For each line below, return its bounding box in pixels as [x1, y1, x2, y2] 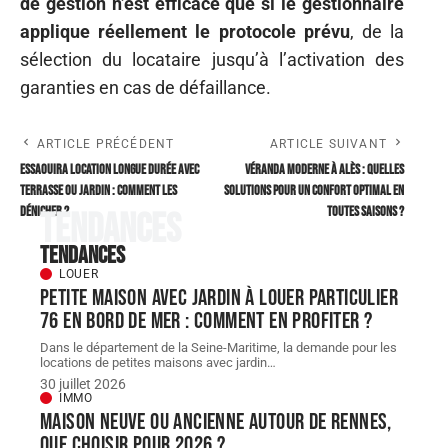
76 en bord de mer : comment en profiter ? [40, 306, 373, 335]
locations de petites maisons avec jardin [40, 354, 267, 370]
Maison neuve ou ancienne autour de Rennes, [40, 407, 392, 436]
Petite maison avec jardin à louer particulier [40, 283, 398, 312]
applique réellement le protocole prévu [20, 20, 350, 42]
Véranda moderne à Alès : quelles [245, 161, 404, 178]
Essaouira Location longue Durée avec [20, 161, 199, 178]
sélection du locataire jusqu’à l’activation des [20, 48, 404, 70]
